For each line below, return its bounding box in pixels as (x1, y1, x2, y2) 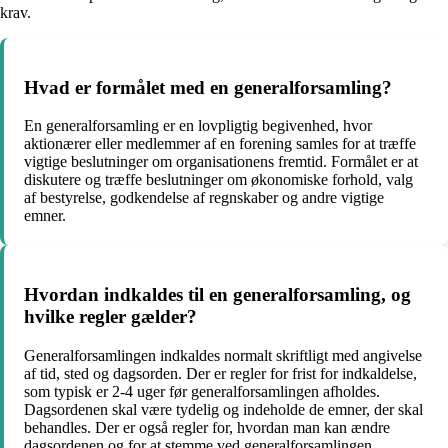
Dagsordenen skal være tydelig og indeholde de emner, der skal (24, 400, 423, 418)
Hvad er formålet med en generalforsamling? (24, 76, 392, 98)
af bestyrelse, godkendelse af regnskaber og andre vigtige (24, 189, 384, 207)
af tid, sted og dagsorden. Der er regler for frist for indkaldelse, (24, 364, 417, 382)
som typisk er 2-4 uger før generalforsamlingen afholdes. (24, 382, 380, 400)
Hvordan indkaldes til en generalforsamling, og (24, 284, 411, 306)
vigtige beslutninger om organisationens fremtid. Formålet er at (24, 153, 418, 171)
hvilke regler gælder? (24, 306, 197, 328)
